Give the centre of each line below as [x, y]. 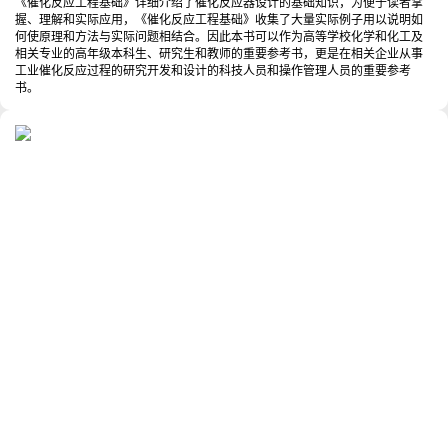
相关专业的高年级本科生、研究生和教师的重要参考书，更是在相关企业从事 [219, 53]
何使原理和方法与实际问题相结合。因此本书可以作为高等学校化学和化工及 [219, 36]
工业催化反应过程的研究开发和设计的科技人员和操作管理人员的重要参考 [213, 70]
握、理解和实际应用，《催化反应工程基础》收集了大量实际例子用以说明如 [219, 19]
